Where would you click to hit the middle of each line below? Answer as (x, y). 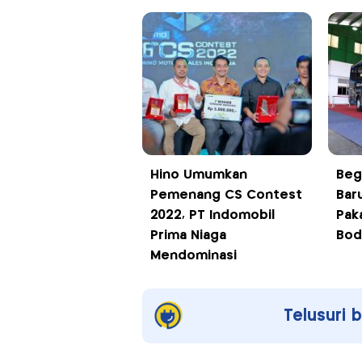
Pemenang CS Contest (226, 196)
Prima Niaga (188, 236)
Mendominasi (193, 256)
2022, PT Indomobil (212, 216)
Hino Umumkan (198, 175)
